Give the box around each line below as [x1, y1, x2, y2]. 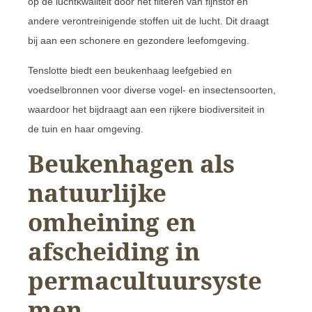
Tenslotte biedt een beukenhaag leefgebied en [28, 64, 232, 76]
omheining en [28, 205, 196, 238]
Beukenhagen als [28, 146, 235, 180]
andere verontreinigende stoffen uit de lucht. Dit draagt [28, 15, 269, 26]
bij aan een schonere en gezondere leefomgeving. [28, 34, 249, 46]
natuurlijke [28, 175, 166, 209]
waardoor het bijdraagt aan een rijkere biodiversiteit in [28, 103, 265, 115]
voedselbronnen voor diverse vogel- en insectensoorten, [28, 84, 276, 95]
